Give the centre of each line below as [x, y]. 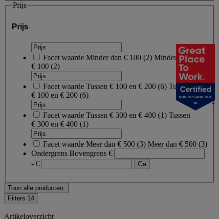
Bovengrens [88, 153]
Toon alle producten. [36, 188]
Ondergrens [49, 153]
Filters [18, 198]
